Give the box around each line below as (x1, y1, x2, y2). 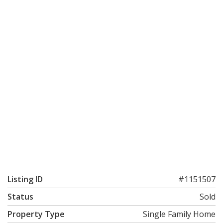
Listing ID (7, 174, 43, 185)
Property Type (7, 209, 65, 220)
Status (7, 191, 33, 202)
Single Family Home (143, 209, 216, 220)
